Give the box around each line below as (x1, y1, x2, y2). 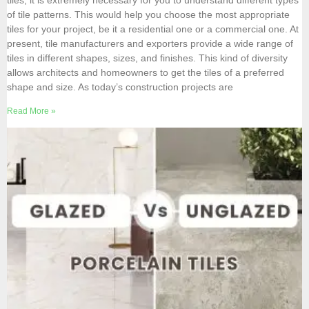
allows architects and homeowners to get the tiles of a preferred (7, 67, 284, 79)
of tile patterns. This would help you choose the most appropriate (7, 9, 290, 21)
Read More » (7, 106, 56, 117)
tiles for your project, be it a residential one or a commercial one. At (7, 23, 299, 35)
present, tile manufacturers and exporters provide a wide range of (7, 38, 293, 50)
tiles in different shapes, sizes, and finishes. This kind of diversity (7, 52, 288, 64)
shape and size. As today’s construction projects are (7, 81, 233, 93)
